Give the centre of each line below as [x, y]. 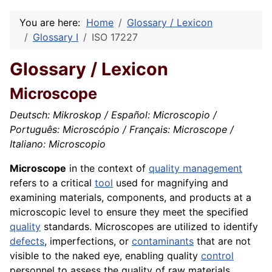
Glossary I [56, 37]
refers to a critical [52, 183]
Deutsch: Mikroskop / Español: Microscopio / [113, 115]
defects [27, 241]
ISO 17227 [115, 37]
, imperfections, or [88, 241]
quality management [195, 168]
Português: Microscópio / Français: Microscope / [122, 130]
